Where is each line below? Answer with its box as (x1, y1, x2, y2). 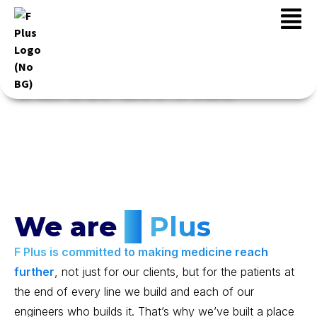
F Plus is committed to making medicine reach (14, 245, 268, 259)
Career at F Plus (14, 69, 236, 108)
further (14, 265, 54, 279)
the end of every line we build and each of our (14, 284, 254, 299)
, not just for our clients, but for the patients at (54, 265, 294, 279)
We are (14, 210, 125, 243)
